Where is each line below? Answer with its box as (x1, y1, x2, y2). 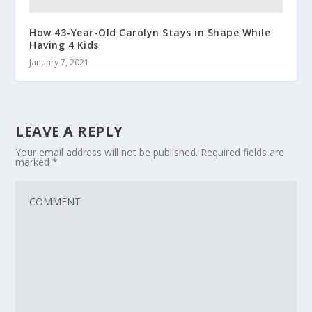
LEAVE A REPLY (15, 121, 123, 141)
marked (15, 155, 53, 169)
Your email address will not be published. (15, 145, 198, 159)
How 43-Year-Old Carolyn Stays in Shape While (29, 25, 271, 39)
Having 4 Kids (29, 38, 99, 52)
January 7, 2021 (29, 56, 90, 68)
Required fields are (201, 145, 285, 159)
